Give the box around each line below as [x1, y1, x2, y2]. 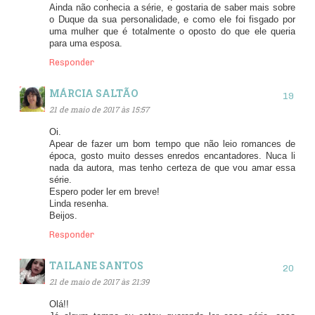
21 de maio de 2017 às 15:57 [49, 103, 149, 115]
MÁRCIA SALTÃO [49, 86, 139, 101]
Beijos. [49, 210, 77, 221]
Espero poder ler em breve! [49, 186, 160, 197]
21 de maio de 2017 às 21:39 [49, 276, 149, 287]
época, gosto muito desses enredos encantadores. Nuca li [49, 150, 295, 161]
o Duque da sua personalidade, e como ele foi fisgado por [49, 14, 295, 25]
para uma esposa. [49, 38, 122, 49]
